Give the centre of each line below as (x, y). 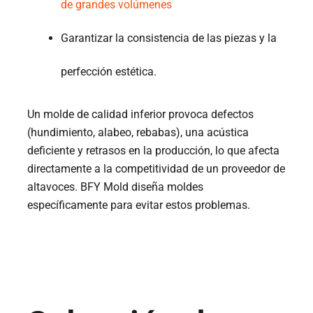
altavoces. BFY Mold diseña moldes (116, 187)
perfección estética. (109, 72)
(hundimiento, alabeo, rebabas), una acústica (138, 133)
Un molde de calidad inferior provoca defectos (141, 115)
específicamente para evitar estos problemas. (139, 205)
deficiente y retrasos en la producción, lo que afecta (154, 151)
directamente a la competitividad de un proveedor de (156, 169)
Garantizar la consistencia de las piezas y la (169, 38)
